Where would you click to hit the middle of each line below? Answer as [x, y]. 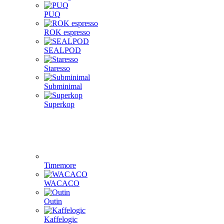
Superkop [59, 104]
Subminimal [63, 86]
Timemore [60, 165]
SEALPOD [62, 50]
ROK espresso [67, 32]
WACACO [62, 183]
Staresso [57, 68]
